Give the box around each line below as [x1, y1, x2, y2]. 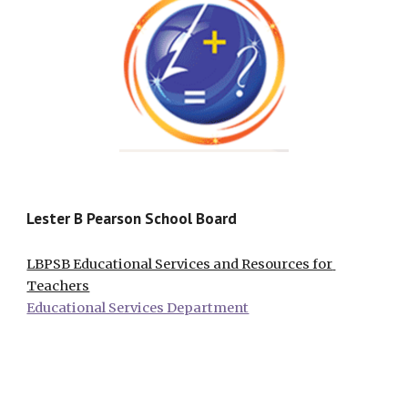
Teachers [26, 277, 90, 294]
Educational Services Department [26, 299, 250, 316]
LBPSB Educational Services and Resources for [26, 255, 333, 272]
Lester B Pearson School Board [26, 207, 238, 229]
